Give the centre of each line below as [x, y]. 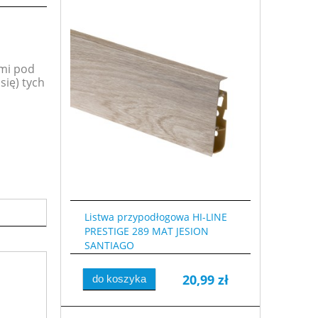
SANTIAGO [109, 246]
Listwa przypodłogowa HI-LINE [155, 217]
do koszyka [119, 279]
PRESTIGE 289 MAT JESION [146, 231]
